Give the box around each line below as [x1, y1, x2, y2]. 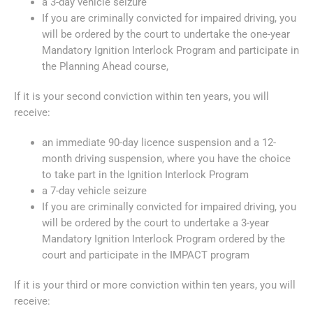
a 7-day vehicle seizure [42, 184, 147, 197]
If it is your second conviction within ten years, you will [14, 89, 269, 103]
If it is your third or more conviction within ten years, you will [14, 278, 296, 291]
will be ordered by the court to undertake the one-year [42, 27, 290, 41]
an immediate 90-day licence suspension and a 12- [42, 136, 276, 149]
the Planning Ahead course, [42, 59, 171, 73]
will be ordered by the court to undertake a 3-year [42, 216, 269, 229]
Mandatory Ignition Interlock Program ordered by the [42, 232, 285, 245]
